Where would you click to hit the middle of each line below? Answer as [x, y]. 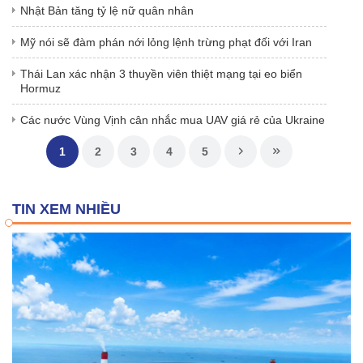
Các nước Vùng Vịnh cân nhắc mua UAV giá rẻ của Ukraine [173, 120]
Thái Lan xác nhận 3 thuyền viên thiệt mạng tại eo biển [161, 74]
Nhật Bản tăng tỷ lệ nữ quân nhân [107, 11]
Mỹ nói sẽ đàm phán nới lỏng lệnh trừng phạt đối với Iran [166, 43]
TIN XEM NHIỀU [66, 209]
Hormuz [41, 89]
